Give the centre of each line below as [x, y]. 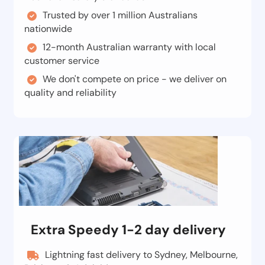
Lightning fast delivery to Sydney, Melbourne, [141, 254]
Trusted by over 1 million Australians [120, 15]
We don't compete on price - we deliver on [135, 79]
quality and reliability [70, 92]
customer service [62, 60]
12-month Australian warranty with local [129, 47]
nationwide [48, 28]
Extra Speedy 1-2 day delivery [128, 230]
